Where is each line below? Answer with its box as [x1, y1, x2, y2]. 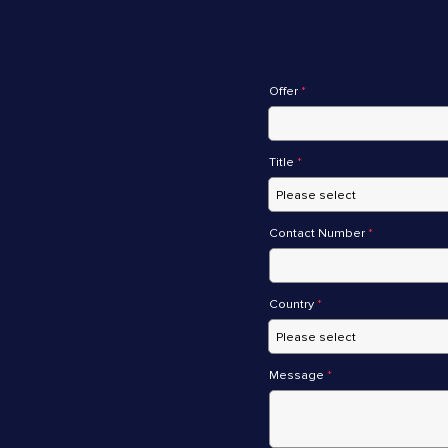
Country [268, 296, 317, 312]
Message [268, 367, 327, 383]
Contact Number [268, 225, 368, 241]
